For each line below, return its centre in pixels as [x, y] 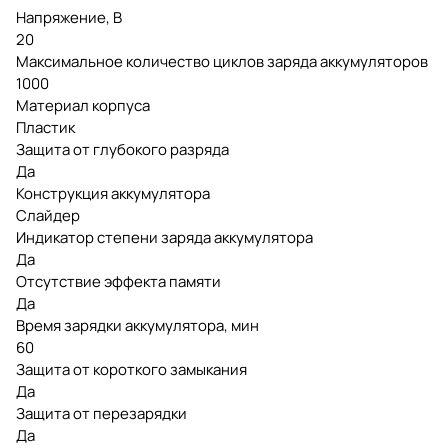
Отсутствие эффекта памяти [118, 281]
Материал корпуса [83, 105]
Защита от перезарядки [101, 413]
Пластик [45, 127]
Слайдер [48, 215]
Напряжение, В [69, 17]
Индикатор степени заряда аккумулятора [164, 237]
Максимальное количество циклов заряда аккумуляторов [222, 61]
